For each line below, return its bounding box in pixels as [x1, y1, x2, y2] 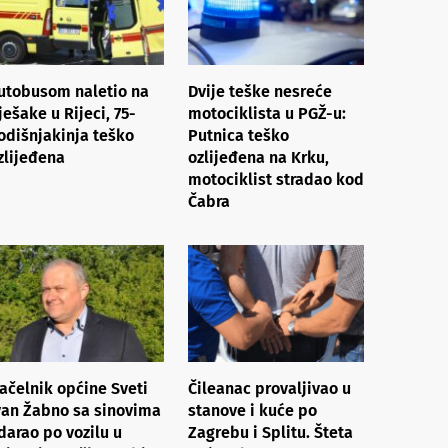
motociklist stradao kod [188, 169, 364, 189]
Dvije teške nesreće [188, 81, 332, 101]
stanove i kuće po [188, 400, 317, 420]
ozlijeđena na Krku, [188, 147, 329, 167]
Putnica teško [188, 125, 289, 145]
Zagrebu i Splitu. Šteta [188, 422, 353, 442]
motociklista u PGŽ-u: [188, 103, 346, 123]
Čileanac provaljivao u [188, 378, 351, 398]
